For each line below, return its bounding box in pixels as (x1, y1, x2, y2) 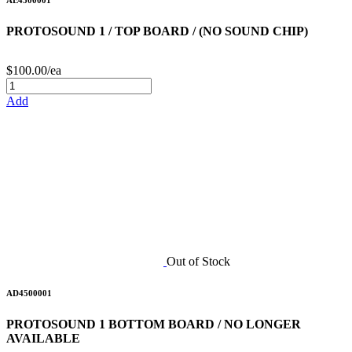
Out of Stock (167, 254, 230, 268)
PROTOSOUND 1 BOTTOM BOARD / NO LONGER (6, 317, 301, 331)
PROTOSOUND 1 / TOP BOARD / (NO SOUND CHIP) (6, 24, 308, 38)
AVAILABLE (6, 331, 80, 345)
